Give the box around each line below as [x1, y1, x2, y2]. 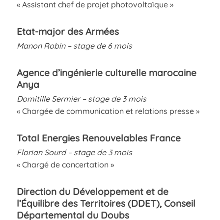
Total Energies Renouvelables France [16, 132, 181, 144]
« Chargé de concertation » [16, 159, 114, 169]
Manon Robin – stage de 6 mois [16, 40, 132, 51]
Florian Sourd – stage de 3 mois [16, 147, 132, 157]
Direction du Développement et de [16, 185, 168, 197]
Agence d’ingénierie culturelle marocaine [16, 66, 196, 79]
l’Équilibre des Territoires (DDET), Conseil [16, 197, 195, 209]
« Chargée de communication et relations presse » [16, 106, 199, 116]
